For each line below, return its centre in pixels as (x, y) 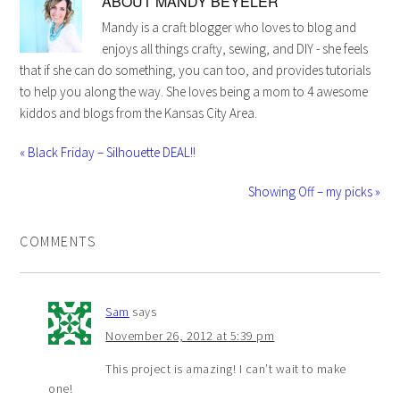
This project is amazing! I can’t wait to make (226, 368)
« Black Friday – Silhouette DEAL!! (108, 152)
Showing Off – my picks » (314, 191)
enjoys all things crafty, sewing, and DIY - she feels (235, 48)
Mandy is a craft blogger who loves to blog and (229, 27)
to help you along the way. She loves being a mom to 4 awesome (194, 91)
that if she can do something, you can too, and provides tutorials (196, 70)
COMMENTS (58, 241)
